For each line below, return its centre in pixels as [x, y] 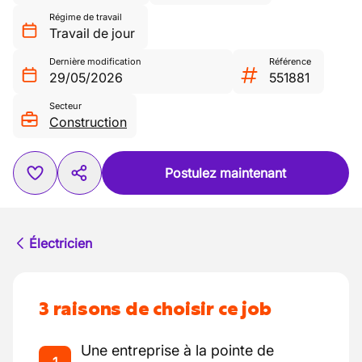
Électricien [61, 243]
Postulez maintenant [225, 173]
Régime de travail [86, 17]
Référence [290, 61]
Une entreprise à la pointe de [177, 350]
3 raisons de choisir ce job [155, 309]
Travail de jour [92, 33]
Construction [88, 122]
